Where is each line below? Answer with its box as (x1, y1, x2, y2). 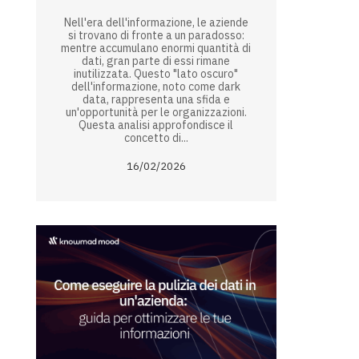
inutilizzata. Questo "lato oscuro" (74, 67, 239, 82)
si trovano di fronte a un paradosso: (67, 28, 244, 43)
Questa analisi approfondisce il (79, 118, 234, 133)
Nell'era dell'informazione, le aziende (63, 15, 248, 30)
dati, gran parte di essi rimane (82, 54, 231, 69)
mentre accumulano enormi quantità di (61, 41, 252, 56)
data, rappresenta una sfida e (82, 92, 230, 107)
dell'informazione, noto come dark (71, 79, 241, 95)
